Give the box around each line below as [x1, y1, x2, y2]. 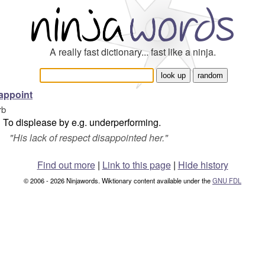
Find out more [37, 158, 95, 172]
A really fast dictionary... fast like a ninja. [49, 45, 216, 59]
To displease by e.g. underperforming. [3, 115, 161, 129]
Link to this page [102, 158, 171, 172]
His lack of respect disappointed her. [13, 131, 164, 144]
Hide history [177, 158, 228, 172]
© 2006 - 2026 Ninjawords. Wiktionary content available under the [24, 176, 212, 185]
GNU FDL [212, 176, 241, 185]
